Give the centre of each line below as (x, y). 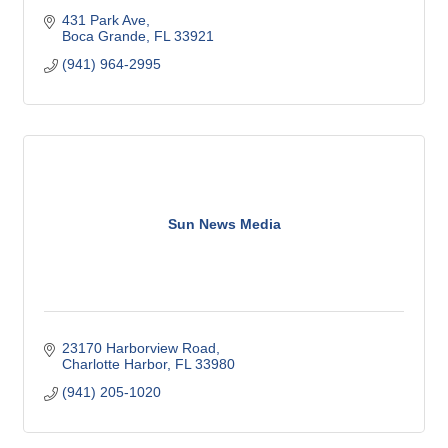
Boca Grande (103, 36)
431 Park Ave (103, 20)
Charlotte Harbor (114, 364)
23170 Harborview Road (138, 348)
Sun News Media (224, 223)
